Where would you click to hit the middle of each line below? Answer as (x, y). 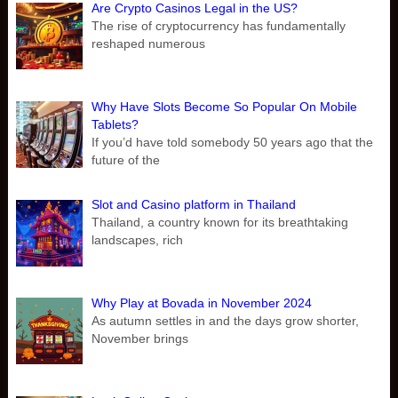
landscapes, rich (138, 240)
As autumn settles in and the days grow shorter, (226, 321)
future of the (126, 159)
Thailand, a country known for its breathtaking (220, 223)
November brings (140, 339)
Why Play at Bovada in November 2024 (202, 303)
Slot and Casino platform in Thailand (194, 205)
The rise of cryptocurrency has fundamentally (219, 26)
